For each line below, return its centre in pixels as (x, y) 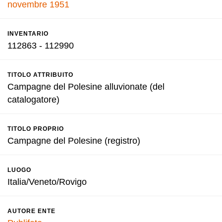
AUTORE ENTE (31, 211)
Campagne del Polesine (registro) (74, 141)
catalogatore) (33, 100)
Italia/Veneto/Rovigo (47, 182)
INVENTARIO (28, 34)
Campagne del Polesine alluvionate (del (86, 87)
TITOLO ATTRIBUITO (40, 75)
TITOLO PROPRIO (36, 129)
